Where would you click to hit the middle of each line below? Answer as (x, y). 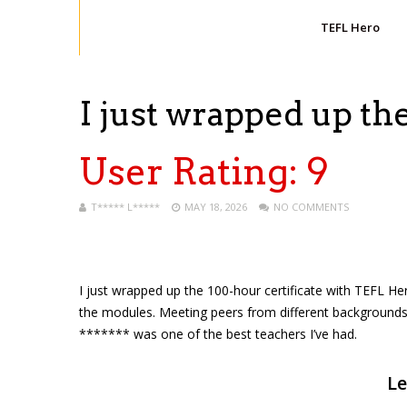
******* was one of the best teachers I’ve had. (218, 334)
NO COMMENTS (311, 207)
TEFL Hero (350, 27)
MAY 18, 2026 (216, 207)
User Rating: (193, 172)
